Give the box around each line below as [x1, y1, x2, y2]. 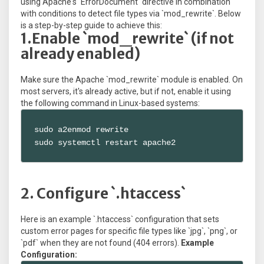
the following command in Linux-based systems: [21, 98, 200, 108]
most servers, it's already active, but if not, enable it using [21, 87, 231, 97]
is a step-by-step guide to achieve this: [21, 21, 162, 31]
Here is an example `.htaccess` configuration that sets [21, 214, 219, 225]
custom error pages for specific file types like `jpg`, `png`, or [21, 226, 237, 236]
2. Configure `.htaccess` [21, 184, 186, 203]
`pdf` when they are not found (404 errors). [21, 238, 181, 248]
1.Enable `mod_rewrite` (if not [21, 29, 234, 48]
